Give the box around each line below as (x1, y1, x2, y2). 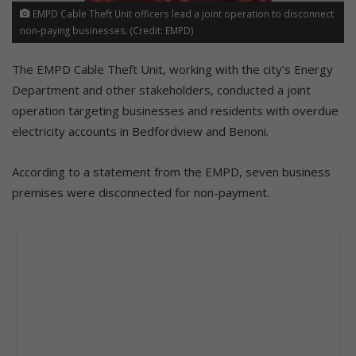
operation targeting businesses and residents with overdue (12, 102, 339, 118)
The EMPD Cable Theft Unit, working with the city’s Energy (12, 60, 333, 77)
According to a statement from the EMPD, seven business (12, 163, 331, 180)
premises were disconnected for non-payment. (12, 184, 269, 200)
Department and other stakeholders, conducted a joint (12, 81, 311, 98)
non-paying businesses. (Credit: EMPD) (20, 23, 194, 37)
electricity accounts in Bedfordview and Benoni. (12, 122, 269, 139)
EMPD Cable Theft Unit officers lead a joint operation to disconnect (30, 6, 334, 20)
